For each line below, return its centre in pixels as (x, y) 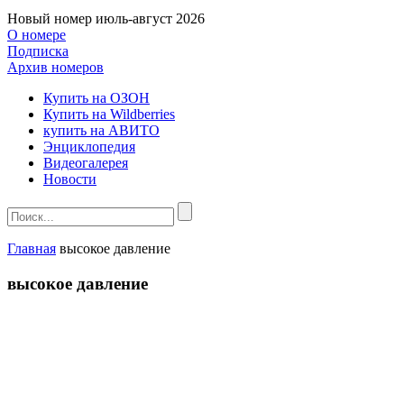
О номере (37, 35)
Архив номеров (55, 67)
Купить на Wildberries (109, 114)
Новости (70, 179)
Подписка (38, 51)
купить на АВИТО (101, 130)
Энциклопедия (89, 147)
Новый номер (50, 18)
